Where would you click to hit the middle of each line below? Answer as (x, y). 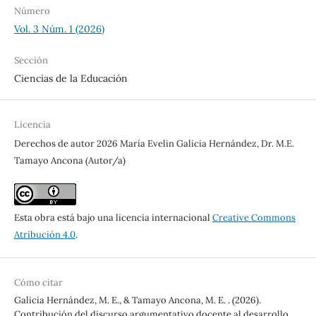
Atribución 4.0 (44, 234)
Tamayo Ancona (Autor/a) (69, 160)
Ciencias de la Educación (71, 78)
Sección (31, 60)
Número (32, 11)
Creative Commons (254, 217)
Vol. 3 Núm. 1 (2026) (59, 29)
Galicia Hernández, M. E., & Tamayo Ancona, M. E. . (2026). (137, 300)
